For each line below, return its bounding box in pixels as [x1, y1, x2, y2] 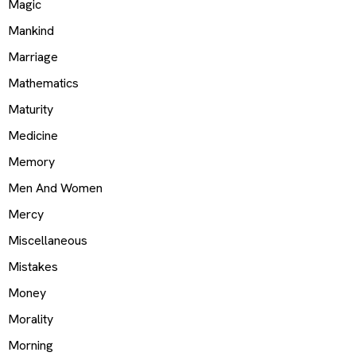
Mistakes [8, 257, 58, 275]
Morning [8, 336, 53, 354]
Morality [8, 310, 53, 327]
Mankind [8, 21, 54, 39]
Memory [8, 153, 55, 170]
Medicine [8, 126, 58, 144]
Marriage [8, 48, 58, 65]
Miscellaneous [8, 231, 87, 249]
